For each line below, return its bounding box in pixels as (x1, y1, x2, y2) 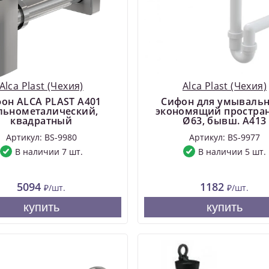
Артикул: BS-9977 (189, 131, 260, 144)
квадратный (10, 114, 73, 128)
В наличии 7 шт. (14, 145, 83, 157)
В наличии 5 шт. (198, 145, 266, 157)
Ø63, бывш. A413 (183, 114, 267, 128)
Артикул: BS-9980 (5, 131, 77, 144)
